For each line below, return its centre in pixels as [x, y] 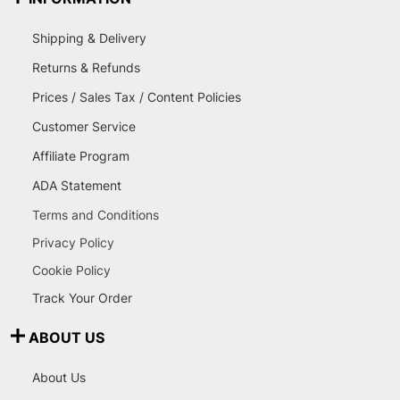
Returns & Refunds [86, 68]
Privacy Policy [73, 243]
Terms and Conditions [96, 215]
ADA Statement [77, 186]
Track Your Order [82, 298]
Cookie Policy [71, 271]
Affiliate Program [81, 156]
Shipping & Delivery [89, 38]
